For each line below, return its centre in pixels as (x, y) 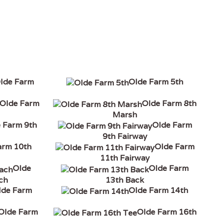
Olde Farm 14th (159, 190)
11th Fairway (125, 158)
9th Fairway (125, 137)
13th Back (125, 180)
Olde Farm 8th (169, 104)
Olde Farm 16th (166, 212)
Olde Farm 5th (156, 82)
